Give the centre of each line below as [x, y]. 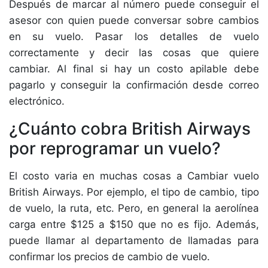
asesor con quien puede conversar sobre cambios [134, 20]
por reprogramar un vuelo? [115, 148]
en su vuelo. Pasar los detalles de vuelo [134, 36]
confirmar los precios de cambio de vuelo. [112, 257]
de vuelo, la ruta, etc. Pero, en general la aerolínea [134, 208]
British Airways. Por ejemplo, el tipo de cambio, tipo [134, 192]
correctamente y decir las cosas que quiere [134, 53]
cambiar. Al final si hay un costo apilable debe [134, 69]
